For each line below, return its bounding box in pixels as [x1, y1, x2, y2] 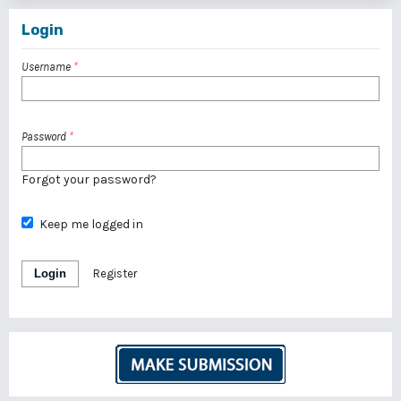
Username [21, 59, 73, 73]
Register [93, 266, 137, 280]
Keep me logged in [38, 216, 143, 232]
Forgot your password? [21, 171, 157, 187]
